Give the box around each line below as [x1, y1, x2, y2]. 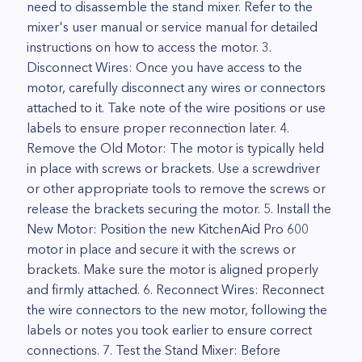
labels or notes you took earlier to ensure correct [27, 322, 312, 338]
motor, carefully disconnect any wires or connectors [27, 79, 326, 95]
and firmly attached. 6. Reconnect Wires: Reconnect [27, 281, 324, 297]
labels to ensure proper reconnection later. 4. [27, 120, 289, 136]
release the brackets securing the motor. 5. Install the [27, 200, 331, 217]
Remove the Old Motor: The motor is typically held [27, 140, 324, 156]
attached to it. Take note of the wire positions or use [27, 99, 326, 116]
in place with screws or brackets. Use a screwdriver [27, 160, 320, 176]
